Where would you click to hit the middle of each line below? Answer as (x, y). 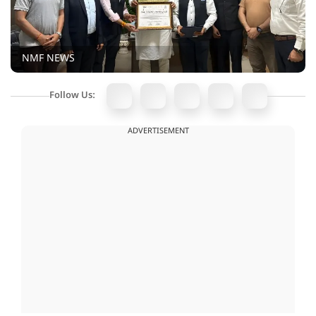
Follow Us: (72, 96)
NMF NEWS (48, 59)
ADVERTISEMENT (158, 132)
